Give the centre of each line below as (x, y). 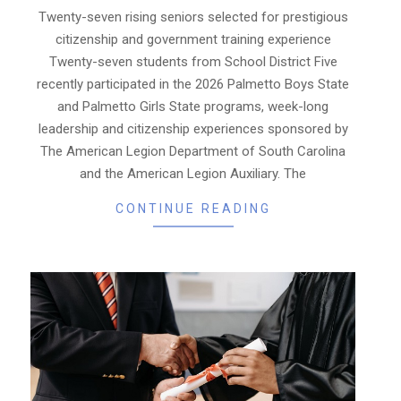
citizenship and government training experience (193, 39)
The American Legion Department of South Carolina (193, 151)
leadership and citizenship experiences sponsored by (193, 128)
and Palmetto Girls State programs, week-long (193, 106)
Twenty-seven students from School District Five (193, 61)
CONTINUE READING (193, 208)
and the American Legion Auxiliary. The (193, 173)
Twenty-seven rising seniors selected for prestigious (193, 17)
